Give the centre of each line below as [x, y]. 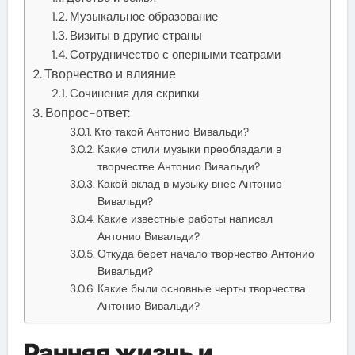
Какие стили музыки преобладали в [189, 149]
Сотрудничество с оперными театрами [176, 54]
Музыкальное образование [144, 16]
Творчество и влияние [110, 74]
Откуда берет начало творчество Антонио [206, 253]
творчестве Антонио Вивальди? [178, 166]
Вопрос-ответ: [87, 113]
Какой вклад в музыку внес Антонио [189, 183]
